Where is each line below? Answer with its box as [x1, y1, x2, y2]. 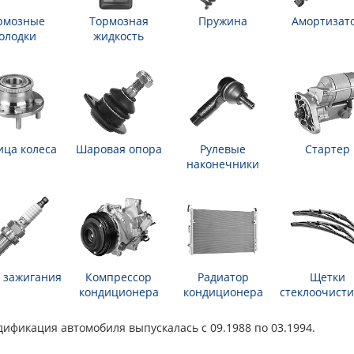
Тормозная [88, 13, 149, 28]
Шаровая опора [75, 141, 162, 156]
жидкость [93, 28, 144, 43]
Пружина [198, 13, 247, 28]
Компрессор [85, 269, 152, 284]
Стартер [304, 141, 350, 156]
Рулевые [200, 141, 246, 156]
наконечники [186, 156, 259, 171]
